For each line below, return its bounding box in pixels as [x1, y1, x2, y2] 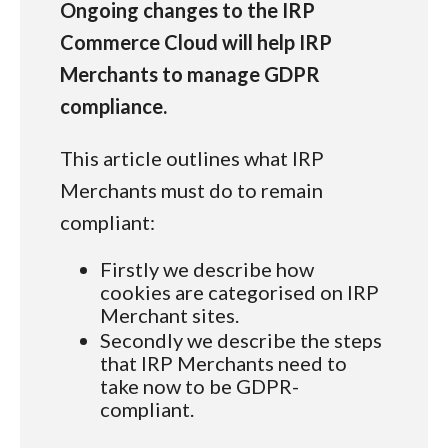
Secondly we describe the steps [100, 328, 382, 352]
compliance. [60, 94, 167, 118]
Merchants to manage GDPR [60, 62, 320, 86]
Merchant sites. [100, 303, 239, 327]
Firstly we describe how [100, 257, 314, 281]
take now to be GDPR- [100, 374, 299, 398]
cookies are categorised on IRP [100, 280, 379, 304]
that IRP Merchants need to [100, 351, 347, 375]
